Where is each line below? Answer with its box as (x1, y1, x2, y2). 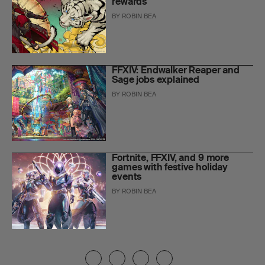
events (112, 170, 142, 183)
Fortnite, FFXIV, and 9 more (112, 151, 229, 164)
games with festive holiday (112, 161, 228, 174)
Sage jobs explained (112, 73, 200, 86)
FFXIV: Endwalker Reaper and (112, 64, 240, 77)
